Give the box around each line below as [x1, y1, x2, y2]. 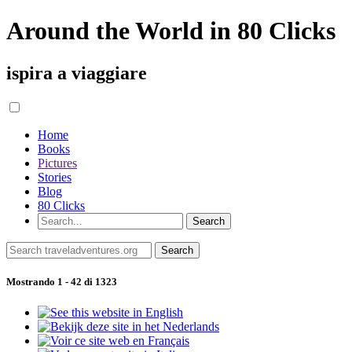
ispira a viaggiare [6, 62, 147, 83]
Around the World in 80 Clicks [6, 16, 335, 46]
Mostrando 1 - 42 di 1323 [6, 275, 117, 288]
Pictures [38, 156, 77, 170]
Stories [38, 170, 71, 184]
